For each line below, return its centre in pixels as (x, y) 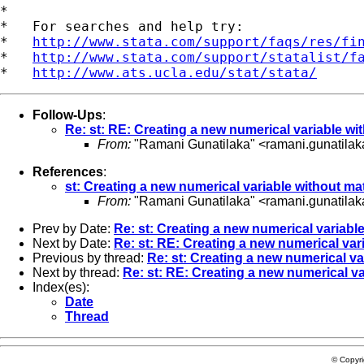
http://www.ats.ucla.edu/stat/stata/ (175, 72)
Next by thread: (78, 272)
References (68, 171)
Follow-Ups (67, 115)
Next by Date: (73, 243)
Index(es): (61, 287)
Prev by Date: (73, 228)
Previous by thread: (90, 258)
